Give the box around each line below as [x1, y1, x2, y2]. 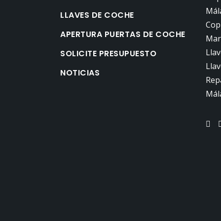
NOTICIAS [60, 67, 100, 78]
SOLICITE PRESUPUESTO [60, 48, 156, 59]
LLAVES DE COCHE [60, 9, 134, 21]
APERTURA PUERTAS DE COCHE [60, 29, 185, 40]
